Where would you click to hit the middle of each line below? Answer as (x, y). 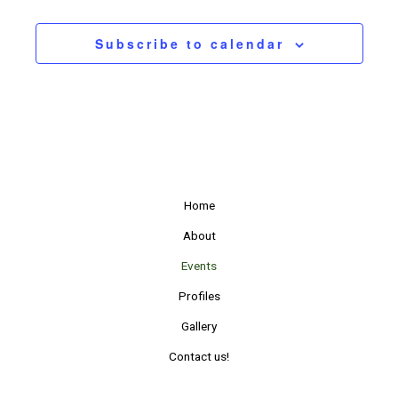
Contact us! (199, 357)
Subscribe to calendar (189, 44)
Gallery (199, 326)
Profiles (199, 296)
